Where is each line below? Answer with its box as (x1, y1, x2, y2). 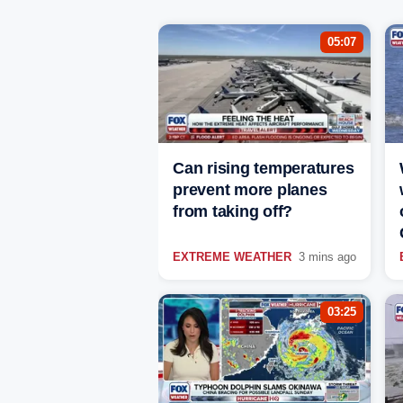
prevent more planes (173, 181, 327, 200)
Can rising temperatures (173, 159, 354, 178)
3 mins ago (299, 250, 356, 264)
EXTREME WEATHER (173, 250, 291, 264)
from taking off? (173, 202, 292, 221)
